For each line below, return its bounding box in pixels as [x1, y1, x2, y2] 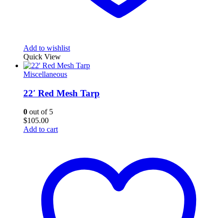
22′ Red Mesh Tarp [23, 88, 100, 98]
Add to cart [23, 125, 58, 134]
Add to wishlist [23, 43, 70, 52]
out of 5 [27, 108, 53, 116]
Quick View [23, 52, 61, 61]
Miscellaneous [23, 70, 67, 78]
